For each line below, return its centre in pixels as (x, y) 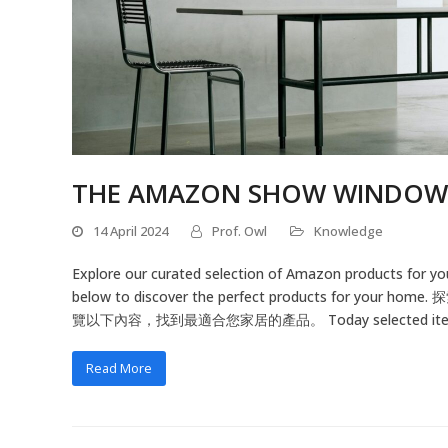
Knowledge (348, 231)
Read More (118, 367)
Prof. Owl (239, 231)
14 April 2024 (130, 231)
